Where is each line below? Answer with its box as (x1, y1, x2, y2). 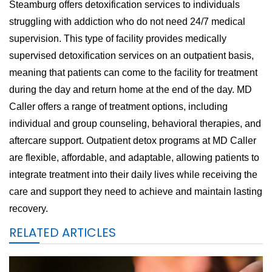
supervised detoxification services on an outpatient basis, (9, 50, 254, 61)
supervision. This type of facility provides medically (9, 33, 226, 44)
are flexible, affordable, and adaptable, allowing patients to (9, 152, 259, 163)
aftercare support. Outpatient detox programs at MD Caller (9, 135, 256, 146)
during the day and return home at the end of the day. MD (9, 84, 252, 95)
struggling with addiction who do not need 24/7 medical (9, 16, 245, 27)
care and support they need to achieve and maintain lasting (9, 186, 262, 197)
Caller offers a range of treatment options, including (9, 101, 228, 112)
